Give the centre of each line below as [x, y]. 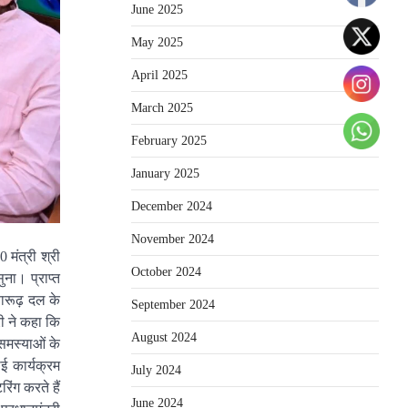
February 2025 [169, 140]
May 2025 [157, 42]
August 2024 [164, 337]
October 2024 [166, 271]
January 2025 [165, 173]
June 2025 [157, 9]
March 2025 [162, 107]
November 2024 [173, 239]
